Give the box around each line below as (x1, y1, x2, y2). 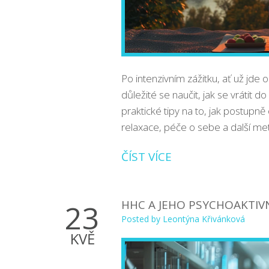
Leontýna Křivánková (163, 213, 245, 225)
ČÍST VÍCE (121, 148, 172, 165)
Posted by (121, 213, 163, 225)
